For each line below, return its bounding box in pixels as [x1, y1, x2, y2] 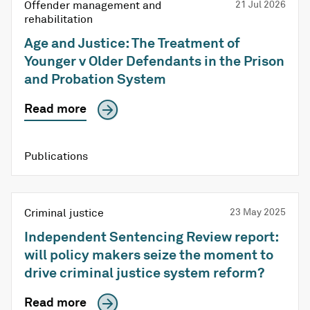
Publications [24, 149, 88, 163]
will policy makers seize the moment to [24, 246, 273, 264]
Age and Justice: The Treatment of [24, 34, 240, 52]
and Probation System [24, 70, 166, 88]
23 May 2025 [230, 206, 286, 218]
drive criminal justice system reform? [24, 264, 264, 282]
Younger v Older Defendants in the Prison [24, 52, 284, 70]
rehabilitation [24, 12, 93, 26]
